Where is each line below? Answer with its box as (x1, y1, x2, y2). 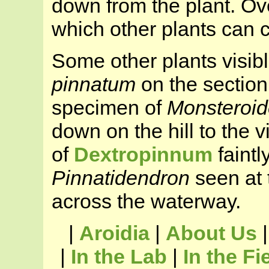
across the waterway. (52, 190, 241, 213)
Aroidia (79, 222, 150, 245)
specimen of (52, 96, 167, 119)
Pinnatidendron (52, 166, 190, 190)
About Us (166, 222, 257, 245)
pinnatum (52, 73, 136, 96)
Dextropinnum (74, 143, 213, 166)
